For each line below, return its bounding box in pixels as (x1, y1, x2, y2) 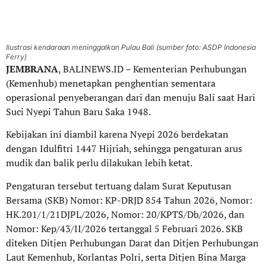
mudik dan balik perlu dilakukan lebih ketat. (6, 156, 192, 170)
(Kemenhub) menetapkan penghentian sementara (6, 77, 216, 90)
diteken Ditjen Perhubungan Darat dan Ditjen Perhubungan (6, 236, 259, 249)
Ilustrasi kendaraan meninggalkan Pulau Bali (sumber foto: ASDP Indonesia (6, 43, 256, 52)
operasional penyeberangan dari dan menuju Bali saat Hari (6, 91, 255, 104)
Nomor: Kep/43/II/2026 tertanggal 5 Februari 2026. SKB (6, 221, 243, 235)
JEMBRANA (6, 62, 58, 75)
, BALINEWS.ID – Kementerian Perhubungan (58, 62, 247, 75)
